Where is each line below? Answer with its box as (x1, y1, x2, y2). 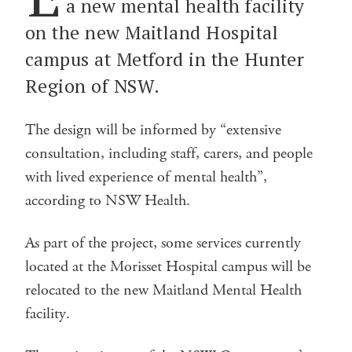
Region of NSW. (25, 73, 160, 98)
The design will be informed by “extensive (25, 119, 281, 141)
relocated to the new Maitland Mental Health (25, 279, 302, 301)
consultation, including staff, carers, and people (25, 142, 313, 164)
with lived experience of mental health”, (25, 166, 267, 188)
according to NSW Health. (25, 189, 190, 211)
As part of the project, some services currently (25, 232, 301, 254)
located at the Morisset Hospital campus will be (25, 255, 311, 277)
